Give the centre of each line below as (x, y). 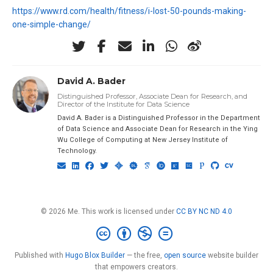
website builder (232, 255)
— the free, (144, 255)
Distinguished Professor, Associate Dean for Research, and (152, 96)
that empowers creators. (136, 267)
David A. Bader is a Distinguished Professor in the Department (158, 118)
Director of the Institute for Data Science (123, 104)
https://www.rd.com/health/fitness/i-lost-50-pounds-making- (129, 11)
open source (185, 255)
